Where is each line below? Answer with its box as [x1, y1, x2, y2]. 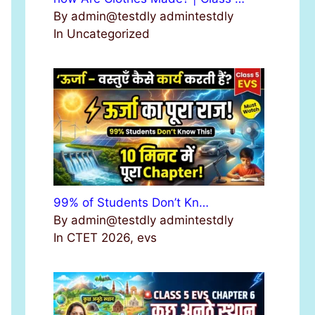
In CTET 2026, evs [53, 231, 157, 245]
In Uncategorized [53, 27, 150, 41]
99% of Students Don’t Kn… [53, 195, 209, 210]
